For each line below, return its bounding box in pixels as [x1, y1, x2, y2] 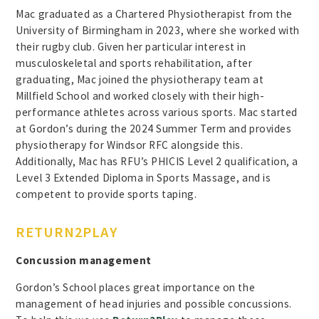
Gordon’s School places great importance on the [16, 280, 256, 294]
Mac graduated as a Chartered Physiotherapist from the [16, 6, 293, 21]
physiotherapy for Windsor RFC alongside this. [16, 137, 244, 152]
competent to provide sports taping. [16, 187, 197, 201]
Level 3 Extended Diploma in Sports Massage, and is [16, 170, 271, 184]
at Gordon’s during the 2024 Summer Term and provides [16, 121, 292, 135]
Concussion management [16, 253, 152, 267]
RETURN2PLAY [16, 223, 117, 242]
